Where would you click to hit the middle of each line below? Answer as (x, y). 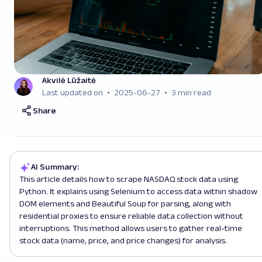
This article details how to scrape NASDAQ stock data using (129, 179)
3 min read (191, 93)
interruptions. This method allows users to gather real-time (131, 228)
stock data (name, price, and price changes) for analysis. (123, 241)
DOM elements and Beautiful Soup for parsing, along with (125, 204)
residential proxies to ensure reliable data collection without (131, 216)
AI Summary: (55, 167)
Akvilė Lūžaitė (69, 80)
